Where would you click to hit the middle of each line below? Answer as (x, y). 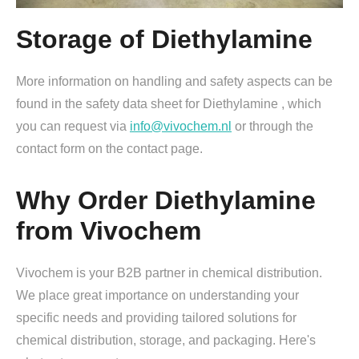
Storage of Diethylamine (164, 39)
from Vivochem (109, 230)
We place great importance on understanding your (157, 295)
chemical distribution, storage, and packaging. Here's (166, 340)
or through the (272, 126)
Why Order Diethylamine (166, 200)
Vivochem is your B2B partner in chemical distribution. (169, 272)
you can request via (73, 126)
